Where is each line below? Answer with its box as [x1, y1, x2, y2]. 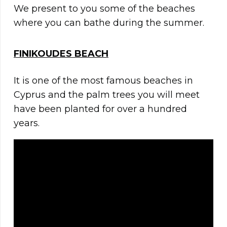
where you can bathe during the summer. [14, 17, 204, 29]
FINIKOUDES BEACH [14, 48, 108, 60]
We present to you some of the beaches [14, 3, 195, 15]
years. [14, 118, 40, 129]
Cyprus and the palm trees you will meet [14, 89, 200, 101]
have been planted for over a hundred [14, 103, 187, 115]
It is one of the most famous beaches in [14, 75, 193, 87]
